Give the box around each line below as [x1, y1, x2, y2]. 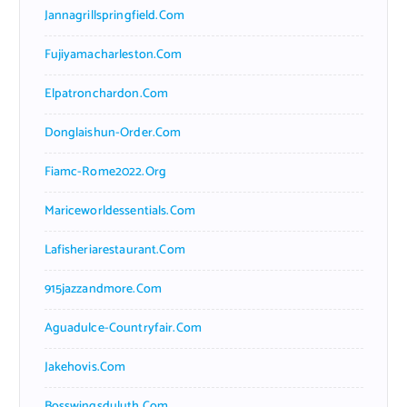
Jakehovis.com [44, 356, 126, 378]
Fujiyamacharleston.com [44, 44, 183, 65]
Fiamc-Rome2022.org [44, 161, 167, 183]
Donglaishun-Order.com [44, 122, 182, 144]
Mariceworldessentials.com [44, 200, 196, 222]
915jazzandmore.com [44, 278, 163, 300]
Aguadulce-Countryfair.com [44, 317, 203, 339]
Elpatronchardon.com [44, 83, 169, 104]
